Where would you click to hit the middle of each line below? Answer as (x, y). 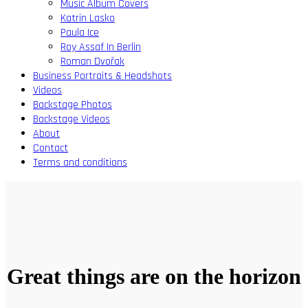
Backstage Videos (71, 119)
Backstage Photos (73, 105)
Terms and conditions (80, 163)
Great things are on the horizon (154, 277)
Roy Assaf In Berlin (101, 47)
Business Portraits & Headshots (102, 76)
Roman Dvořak (92, 62)
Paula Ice (80, 33)
